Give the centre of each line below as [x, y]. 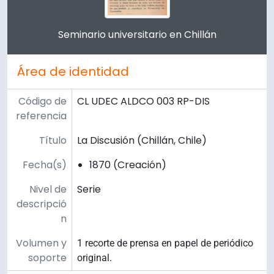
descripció [42, 204]
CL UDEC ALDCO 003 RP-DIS [143, 101]
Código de [43, 101]
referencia [41, 116]
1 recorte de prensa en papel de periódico [165, 243]
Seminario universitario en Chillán [137, 34]
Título [53, 140]
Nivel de [48, 189]
